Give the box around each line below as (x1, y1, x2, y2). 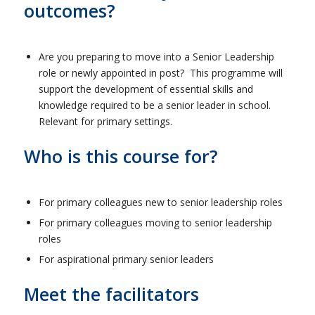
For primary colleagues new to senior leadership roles (38, 195, 283, 210)
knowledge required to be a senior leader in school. (38, 98, 274, 112)
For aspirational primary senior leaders (38, 252, 214, 266)
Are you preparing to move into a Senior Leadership (38, 50, 274, 64)
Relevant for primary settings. (38, 115, 172, 129)
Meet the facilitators (23, 282, 199, 307)
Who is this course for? (23, 144, 218, 169)
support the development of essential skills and (38, 82, 253, 96)
